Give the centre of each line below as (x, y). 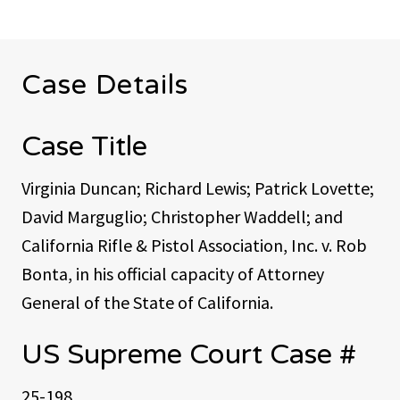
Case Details (105, 84)
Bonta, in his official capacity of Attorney (173, 273)
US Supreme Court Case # (189, 354)
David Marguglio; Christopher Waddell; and (182, 216)
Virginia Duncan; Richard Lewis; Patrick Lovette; (198, 187)
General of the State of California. (147, 302)
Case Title (84, 146)
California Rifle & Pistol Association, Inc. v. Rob (194, 245)
